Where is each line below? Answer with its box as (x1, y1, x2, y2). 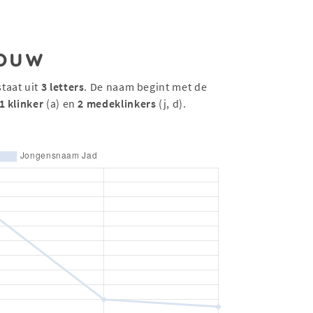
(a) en (43, 96, 78, 110)
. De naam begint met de (84, 80, 208, 94)
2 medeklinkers (78, 96, 156, 110)
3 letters (41, 80, 85, 94)
